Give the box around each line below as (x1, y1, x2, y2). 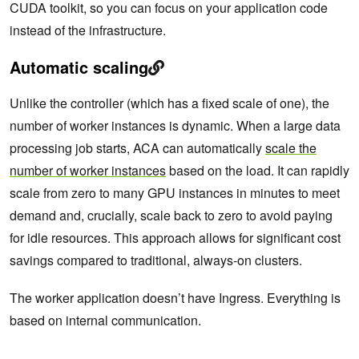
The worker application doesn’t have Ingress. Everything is (10, 288, 341, 308)
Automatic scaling (10, 55, 148, 79)
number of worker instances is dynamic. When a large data (10, 116, 341, 135)
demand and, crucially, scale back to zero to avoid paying (10, 206, 333, 225)
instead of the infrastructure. (10, 21, 166, 40)
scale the (265, 139, 317, 158)
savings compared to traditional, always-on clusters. (10, 251, 302, 270)
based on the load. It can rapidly (166, 161, 349, 180)
